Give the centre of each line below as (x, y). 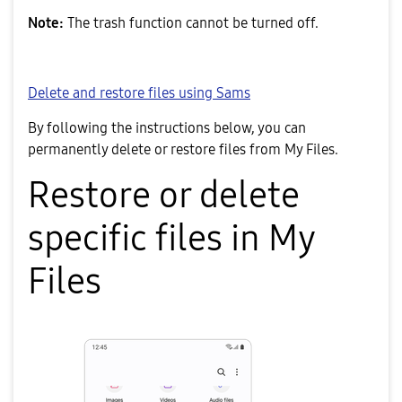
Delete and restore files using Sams (139, 93)
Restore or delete (164, 196)
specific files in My (171, 239)
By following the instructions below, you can (167, 128)
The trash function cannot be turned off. (193, 23)
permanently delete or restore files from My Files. (183, 150)
